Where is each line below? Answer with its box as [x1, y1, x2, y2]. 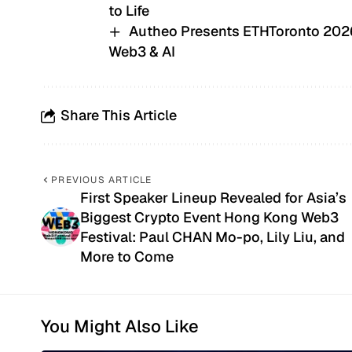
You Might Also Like [41, 314, 199, 337]
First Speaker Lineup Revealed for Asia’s [80, 188, 346, 207]
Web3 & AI [108, 42, 176, 60]
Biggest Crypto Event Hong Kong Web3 [80, 207, 339, 226]
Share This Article [60, 105, 177, 124]
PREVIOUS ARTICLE [51, 173, 152, 186]
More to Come [80, 247, 174, 266]
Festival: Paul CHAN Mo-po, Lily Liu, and [80, 227, 345, 246]
